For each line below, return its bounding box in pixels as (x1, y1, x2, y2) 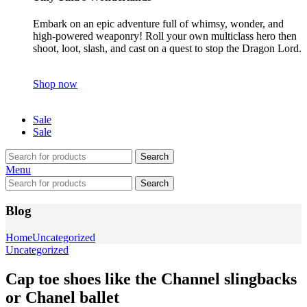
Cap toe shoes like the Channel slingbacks (5, 269, 297, 288)
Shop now (33, 78, 77, 90)
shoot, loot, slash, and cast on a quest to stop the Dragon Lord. (33, 42, 302, 55)
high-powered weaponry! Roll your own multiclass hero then (33, 30, 297, 42)
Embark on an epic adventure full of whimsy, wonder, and (33, 18, 284, 30)
